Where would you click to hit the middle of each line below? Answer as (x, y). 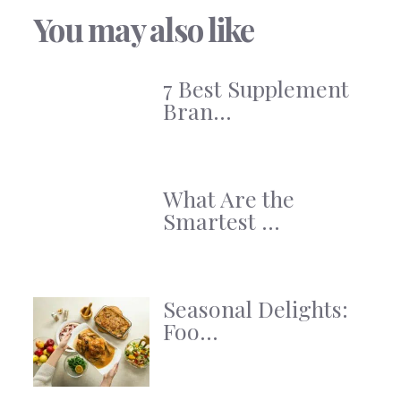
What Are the (229, 199)
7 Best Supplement (256, 89)
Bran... (197, 111)
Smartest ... (222, 221)
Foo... (191, 331)
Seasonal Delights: (256, 309)
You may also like (144, 30)
